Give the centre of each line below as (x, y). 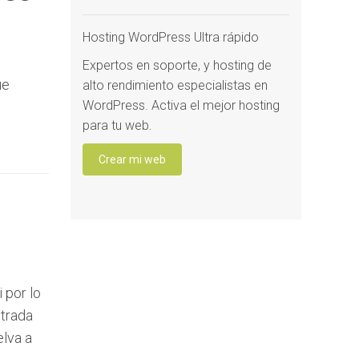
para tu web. (117, 125)
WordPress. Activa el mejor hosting (181, 105)
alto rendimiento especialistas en (175, 85)
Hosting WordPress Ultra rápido (171, 37)
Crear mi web (132, 159)
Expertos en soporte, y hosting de (177, 65)
